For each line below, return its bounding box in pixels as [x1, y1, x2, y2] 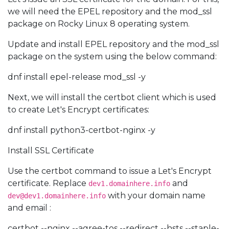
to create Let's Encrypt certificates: [8, 105, 149, 114]
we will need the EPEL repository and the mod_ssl [8, 7, 212, 16]
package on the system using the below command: [8, 52, 217, 61]
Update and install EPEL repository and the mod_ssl [8, 39, 219, 49]
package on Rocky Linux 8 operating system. [8, 19, 190, 29]
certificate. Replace [8, 178, 88, 188]
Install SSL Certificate [8, 146, 94, 155]
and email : [8, 203, 51, 213]
